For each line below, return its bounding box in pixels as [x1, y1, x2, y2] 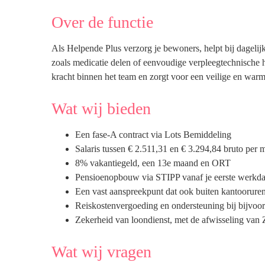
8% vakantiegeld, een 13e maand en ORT [75, 158, 231, 168]
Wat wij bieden [51, 99, 151, 118]
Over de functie [51, 13, 153, 31]
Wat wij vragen [51, 243, 151, 261]
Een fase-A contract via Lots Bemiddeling [75, 130, 231, 140]
